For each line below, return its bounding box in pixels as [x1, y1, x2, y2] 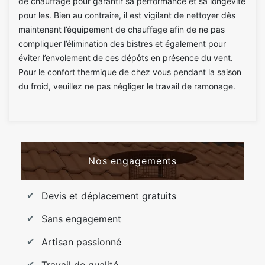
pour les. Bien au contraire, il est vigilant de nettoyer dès [18, 9, 235, 20]
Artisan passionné [41, 235, 121, 248]
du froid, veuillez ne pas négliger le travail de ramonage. [18, 80, 235, 91]
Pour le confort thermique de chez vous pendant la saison [18, 66, 241, 77]
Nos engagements [88, 154, 177, 167]
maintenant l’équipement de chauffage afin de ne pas [18, 24, 225, 34]
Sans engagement [41, 212, 121, 225]
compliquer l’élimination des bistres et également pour [18, 38, 226, 49]
